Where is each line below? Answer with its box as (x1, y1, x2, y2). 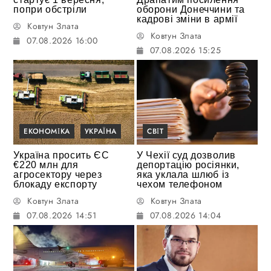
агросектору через (13, 169, 102, 180)
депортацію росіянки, (137, 159, 240, 170)
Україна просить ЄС (13, 149, 109, 160)
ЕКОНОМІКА (24, 125, 70, 137)
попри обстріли (13, 4, 87, 15)
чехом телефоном (137, 178, 223, 189)
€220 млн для (13, 159, 79, 170)
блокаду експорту (13, 178, 98, 189)
